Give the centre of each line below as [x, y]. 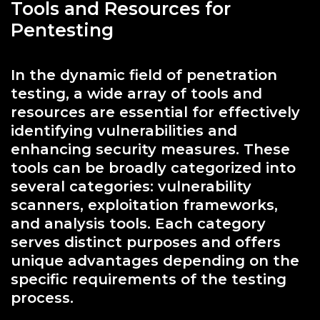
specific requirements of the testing [149, 279]
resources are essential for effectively [155, 112]
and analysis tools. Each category [138, 223]
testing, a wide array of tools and [136, 93]
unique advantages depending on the [155, 260]
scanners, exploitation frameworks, [144, 205]
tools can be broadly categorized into [153, 167]
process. [42, 297]
